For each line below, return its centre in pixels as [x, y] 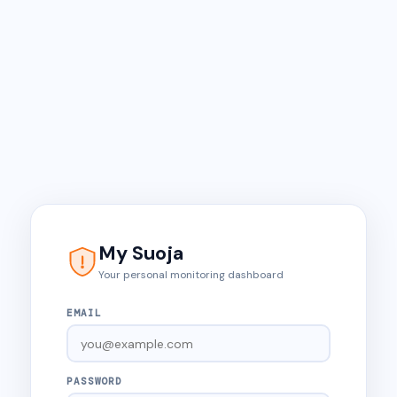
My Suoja [141, 253]
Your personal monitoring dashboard [191, 275]
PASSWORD [95, 381]
